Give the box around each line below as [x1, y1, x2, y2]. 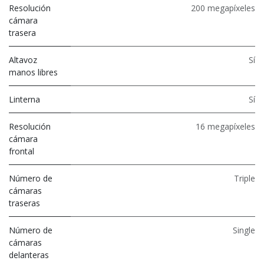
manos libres [9, 66, 58, 78]
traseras [9, 197, 40, 209]
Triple [234, 172, 255, 184]
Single [233, 224, 255, 236]
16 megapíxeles [196, 120, 255, 132]
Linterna [9, 93, 40, 105]
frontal [9, 145, 34, 157]
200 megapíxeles [191, 2, 255, 14]
